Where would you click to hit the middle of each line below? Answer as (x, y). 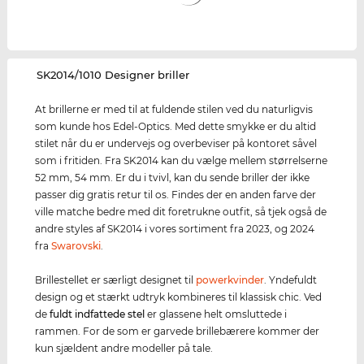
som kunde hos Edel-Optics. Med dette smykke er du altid (176, 127)
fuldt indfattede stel (97, 314)
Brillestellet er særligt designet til (116, 280)
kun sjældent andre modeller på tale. (124, 349)
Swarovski (76, 246)
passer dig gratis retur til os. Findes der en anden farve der (176, 195)
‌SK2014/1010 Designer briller (113, 75)
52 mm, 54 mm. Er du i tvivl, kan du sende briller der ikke (173, 178)
